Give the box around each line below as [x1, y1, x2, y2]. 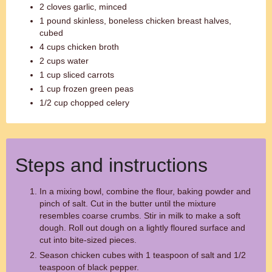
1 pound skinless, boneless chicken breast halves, [39, 16, 231, 25]
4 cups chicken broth [39, 42, 119, 52]
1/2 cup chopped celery [39, 98, 129, 107]
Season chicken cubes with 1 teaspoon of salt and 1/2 [39, 250, 246, 260]
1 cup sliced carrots [39, 70, 114, 80]
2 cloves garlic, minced [39, 2, 127, 12]
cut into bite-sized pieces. [39, 235, 137, 245]
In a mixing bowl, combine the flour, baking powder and [39, 186, 251, 196]
